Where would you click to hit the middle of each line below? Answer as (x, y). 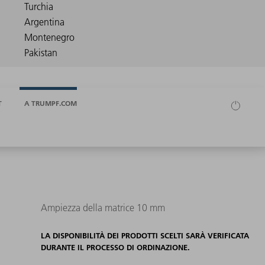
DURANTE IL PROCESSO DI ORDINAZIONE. (115, 248)
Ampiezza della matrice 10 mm (103, 208)
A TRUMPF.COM (51, 103)
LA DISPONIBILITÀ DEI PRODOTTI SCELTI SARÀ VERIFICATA (145, 236)
